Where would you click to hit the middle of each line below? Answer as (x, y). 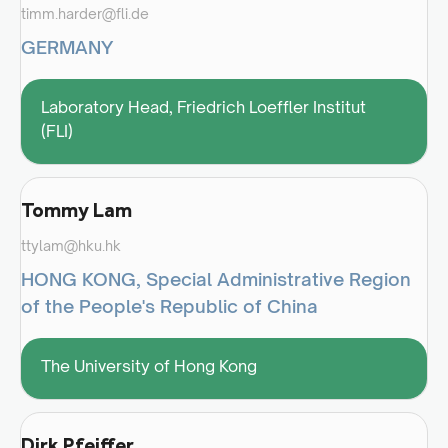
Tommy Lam (76, 209)
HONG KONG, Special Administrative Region (216, 278)
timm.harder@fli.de (85, 13)
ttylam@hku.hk (71, 245)
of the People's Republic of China (169, 305)
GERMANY (67, 46)
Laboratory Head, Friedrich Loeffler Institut (203, 106)
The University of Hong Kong (149, 365)
